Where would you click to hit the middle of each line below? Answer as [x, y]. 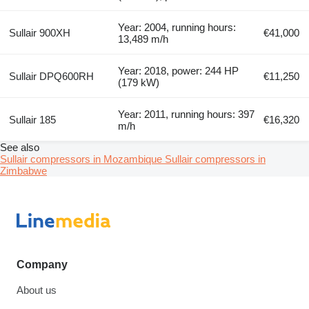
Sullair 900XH [39, 33]
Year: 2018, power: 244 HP [179, 71]
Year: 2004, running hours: [177, 28]
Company [42, 265]
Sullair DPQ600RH [51, 77]
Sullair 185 [32, 120]
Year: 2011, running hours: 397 [187, 114]
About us [37, 290]
